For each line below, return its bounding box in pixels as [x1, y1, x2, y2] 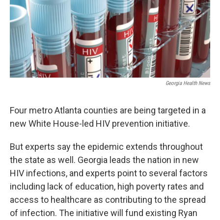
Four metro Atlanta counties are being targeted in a [10, 105, 206, 116]
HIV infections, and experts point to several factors [10, 168, 208, 179]
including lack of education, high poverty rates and [10, 181, 204, 192]
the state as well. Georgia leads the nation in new [10, 155, 199, 165]
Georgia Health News [165, 80, 210, 87]
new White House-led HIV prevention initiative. [10, 118, 190, 129]
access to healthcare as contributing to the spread [10, 194, 206, 205]
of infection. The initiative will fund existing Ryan [10, 208, 197, 219]
